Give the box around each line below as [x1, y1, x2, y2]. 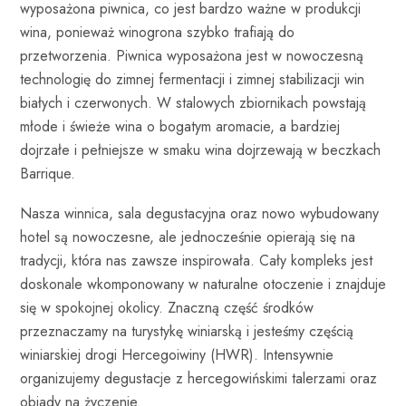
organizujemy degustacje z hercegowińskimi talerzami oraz [20, 367, 377, 389]
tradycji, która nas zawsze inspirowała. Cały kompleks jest [20, 249, 372, 271]
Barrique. [20, 162, 75, 184]
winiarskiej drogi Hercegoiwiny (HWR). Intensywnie [20, 343, 333, 365]
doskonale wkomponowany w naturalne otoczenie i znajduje [20, 273, 386, 295]
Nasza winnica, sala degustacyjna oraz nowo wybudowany [20, 202, 379, 224]
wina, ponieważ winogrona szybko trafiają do [20, 21, 295, 43]
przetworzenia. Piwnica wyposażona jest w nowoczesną [20, 44, 363, 66]
